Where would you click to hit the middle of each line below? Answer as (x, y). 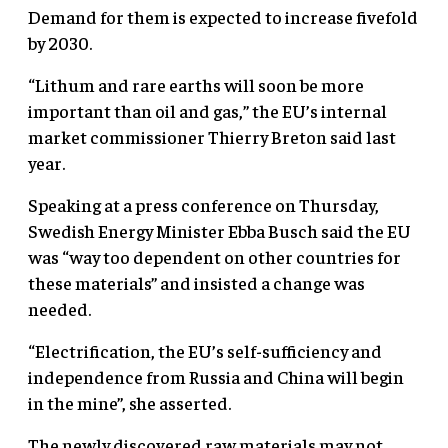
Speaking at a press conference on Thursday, (203, 204)
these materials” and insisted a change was (196, 282)
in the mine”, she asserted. (129, 402)
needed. (59, 308)
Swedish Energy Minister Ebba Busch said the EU (219, 230)
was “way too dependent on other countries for (214, 256)
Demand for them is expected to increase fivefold (223, 16)
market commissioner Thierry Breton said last (212, 136)
